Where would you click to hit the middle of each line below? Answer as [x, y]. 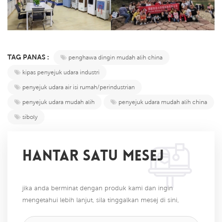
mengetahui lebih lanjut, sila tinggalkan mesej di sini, [101, 200]
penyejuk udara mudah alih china [163, 102]
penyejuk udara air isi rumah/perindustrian [79, 87]
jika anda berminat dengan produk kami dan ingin [98, 188]
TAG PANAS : [29, 57]
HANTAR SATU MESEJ [93, 157]
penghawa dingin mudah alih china [115, 57]
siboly [30, 116]
